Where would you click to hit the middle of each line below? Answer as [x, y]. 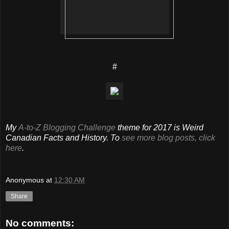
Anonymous [25, 180]
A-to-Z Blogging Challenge [67, 127]
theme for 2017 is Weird [159, 127]
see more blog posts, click [168, 138]
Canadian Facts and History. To [64, 138]
